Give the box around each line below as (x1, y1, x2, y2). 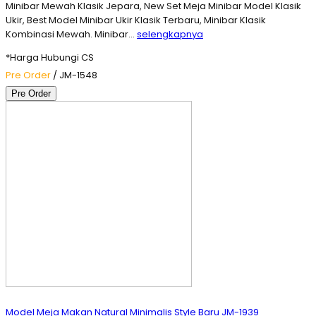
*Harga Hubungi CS (6, 51, 94, 65)
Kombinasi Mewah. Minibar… (6, 28, 137, 42)
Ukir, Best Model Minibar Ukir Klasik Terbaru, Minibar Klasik (6, 13, 266, 28)
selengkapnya (137, 28, 203, 42)
